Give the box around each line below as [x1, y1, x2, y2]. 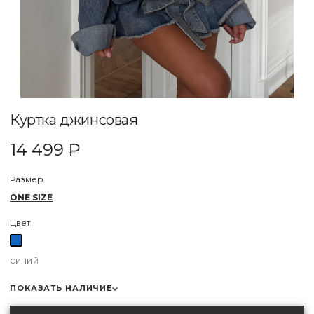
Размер [10, 174, 43, 184]
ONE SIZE [10, 192, 53, 203]
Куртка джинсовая [10, 111, 138, 128]
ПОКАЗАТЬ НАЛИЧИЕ [10, 283, 114, 293]
